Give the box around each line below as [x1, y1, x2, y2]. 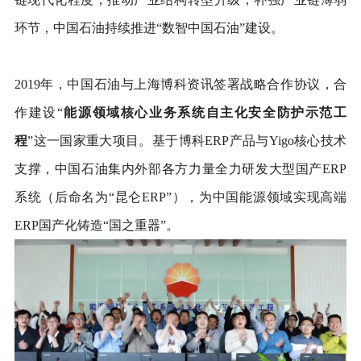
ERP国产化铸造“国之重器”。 [14, 218, 179, 232]
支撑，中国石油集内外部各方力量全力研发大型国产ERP [14, 161, 347, 176]
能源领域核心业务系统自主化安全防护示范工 [62, 105, 347, 119]
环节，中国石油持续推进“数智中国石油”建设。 [14, 20, 284, 35]
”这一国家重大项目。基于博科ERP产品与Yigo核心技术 [27, 133, 347, 147]
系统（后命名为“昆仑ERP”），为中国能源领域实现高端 [14, 189, 347, 204]
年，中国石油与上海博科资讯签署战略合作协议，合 [39, 77, 347, 91]
